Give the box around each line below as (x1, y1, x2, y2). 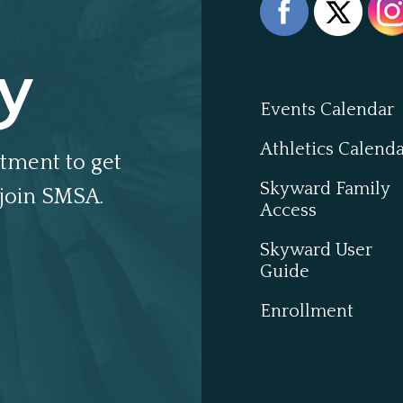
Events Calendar (260, 100, 394, 121)
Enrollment (260, 301, 354, 322)
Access (260, 201, 317, 221)
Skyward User (260, 240, 372, 261)
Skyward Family (260, 179, 390, 200)
